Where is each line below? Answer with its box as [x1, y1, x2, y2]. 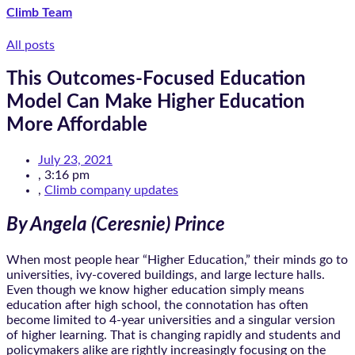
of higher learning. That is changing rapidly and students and [6, 329, 341, 342]
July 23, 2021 [38, 154, 113, 167]
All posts [6, 38, 55, 52]
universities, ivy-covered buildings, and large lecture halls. [6, 269, 325, 282]
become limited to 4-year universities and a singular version [6, 314, 335, 327]
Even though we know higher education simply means [6, 284, 304, 297]
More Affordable [6, 116, 147, 136]
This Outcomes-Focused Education [6, 70, 306, 90]
